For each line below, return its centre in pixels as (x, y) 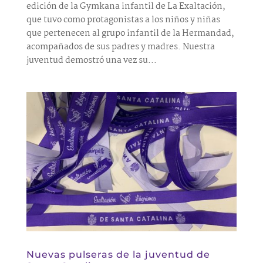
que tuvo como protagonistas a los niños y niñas (123, 20)
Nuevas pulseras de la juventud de (118, 254)
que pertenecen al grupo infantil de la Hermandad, (130, 34)
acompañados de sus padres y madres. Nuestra (120, 47)
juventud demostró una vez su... (91, 61)
